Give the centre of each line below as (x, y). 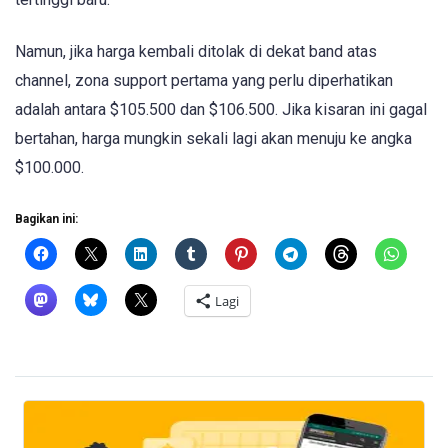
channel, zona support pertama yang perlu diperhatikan (204, 81)
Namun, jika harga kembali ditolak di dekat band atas (196, 52)
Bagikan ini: (46, 219)
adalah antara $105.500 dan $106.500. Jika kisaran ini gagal (221, 110)
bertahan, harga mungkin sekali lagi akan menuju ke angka (213, 139)
